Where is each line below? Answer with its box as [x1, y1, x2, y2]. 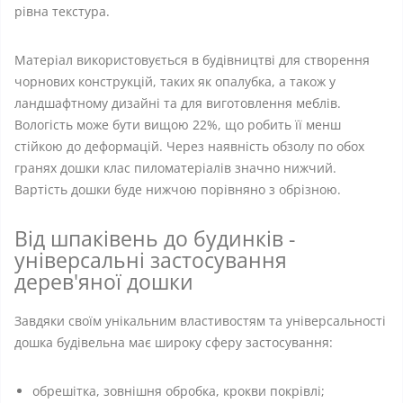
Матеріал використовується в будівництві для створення [14, 51, 370, 68]
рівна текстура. [14, 3, 110, 20]
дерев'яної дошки [14, 267, 193, 296]
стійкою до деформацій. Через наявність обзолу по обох [14, 138, 364, 155]
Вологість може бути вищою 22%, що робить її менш [14, 116, 341, 133]
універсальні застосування [14, 246, 287, 274]
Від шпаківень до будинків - [14, 224, 295, 253]
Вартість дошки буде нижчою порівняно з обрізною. [14, 181, 341, 198]
